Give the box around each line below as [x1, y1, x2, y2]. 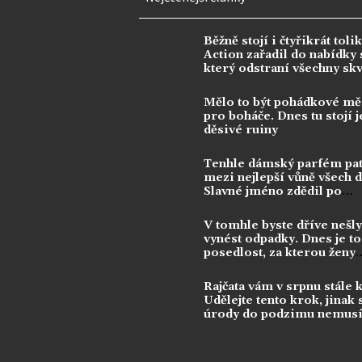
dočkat [204, 320, 242, 335]
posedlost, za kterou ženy [204, 245, 356, 260]
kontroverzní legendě [204, 197, 334, 213]
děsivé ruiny [204, 122, 278, 137]
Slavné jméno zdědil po [204, 183, 342, 199]
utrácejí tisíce [204, 259, 287, 274]
